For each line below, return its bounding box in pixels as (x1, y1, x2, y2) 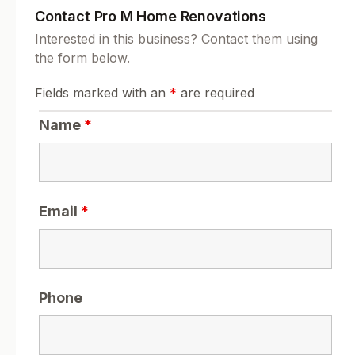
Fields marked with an (35, 85, 170, 101)
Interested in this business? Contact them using (35, 31, 318, 48)
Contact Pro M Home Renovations (35, 8, 266, 25)
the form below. (35, 50, 130, 67)
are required (177, 85, 254, 101)
